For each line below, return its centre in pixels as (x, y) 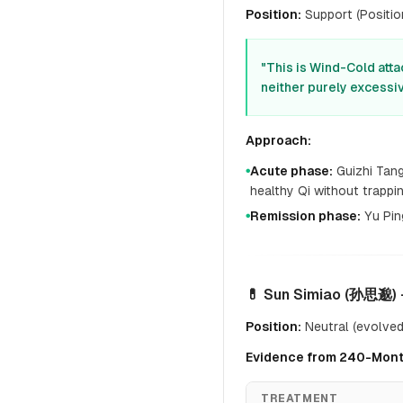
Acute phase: (291, 171)
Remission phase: (305, 216)
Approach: (278, 140)
